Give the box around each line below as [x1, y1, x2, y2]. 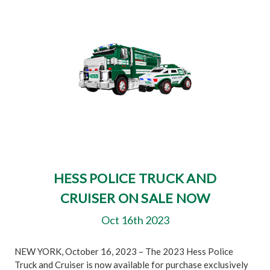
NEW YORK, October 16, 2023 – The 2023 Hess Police [14, 246, 233, 257]
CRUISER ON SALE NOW [60, 190, 210, 206]
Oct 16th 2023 [101, 213, 169, 227]
